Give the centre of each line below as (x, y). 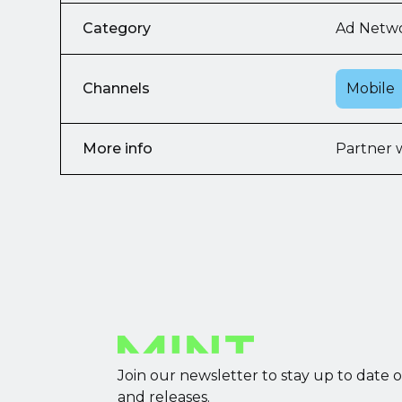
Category (117, 28)
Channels (117, 88)
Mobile (370, 88)
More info (118, 149)
